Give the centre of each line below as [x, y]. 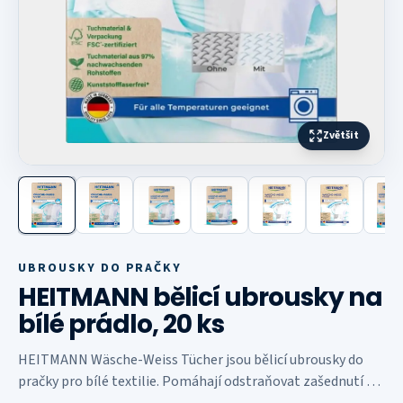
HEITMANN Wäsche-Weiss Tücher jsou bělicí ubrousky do [191, 360]
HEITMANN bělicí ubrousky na [200, 297]
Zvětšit [341, 135]
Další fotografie [65, 186]
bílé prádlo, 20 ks [121, 324]
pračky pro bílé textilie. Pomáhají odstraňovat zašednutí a [196, 381]
